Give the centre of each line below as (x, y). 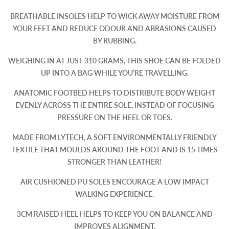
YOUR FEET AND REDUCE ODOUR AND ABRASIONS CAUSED (114, 29)
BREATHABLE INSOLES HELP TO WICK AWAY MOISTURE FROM (114, 16)
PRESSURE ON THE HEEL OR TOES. (114, 118)
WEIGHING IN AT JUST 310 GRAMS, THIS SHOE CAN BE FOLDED (114, 61)
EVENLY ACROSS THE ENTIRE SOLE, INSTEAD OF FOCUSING (114, 105)
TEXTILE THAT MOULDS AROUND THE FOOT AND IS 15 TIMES (114, 150)
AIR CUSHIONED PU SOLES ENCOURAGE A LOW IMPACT (114, 182)
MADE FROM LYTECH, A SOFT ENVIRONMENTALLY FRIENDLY (114, 138)
